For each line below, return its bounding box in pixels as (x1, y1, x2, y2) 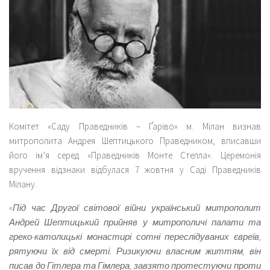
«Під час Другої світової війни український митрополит (9, 201, 261, 213)
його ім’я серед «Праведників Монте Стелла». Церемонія (9, 149, 261, 161)
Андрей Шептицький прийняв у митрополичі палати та (9, 216, 261, 228)
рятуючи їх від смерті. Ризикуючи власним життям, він (9, 245, 261, 257)
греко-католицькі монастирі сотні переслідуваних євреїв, (9, 230, 261, 242)
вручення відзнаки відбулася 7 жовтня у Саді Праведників (9, 163, 261, 175)
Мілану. (9, 178, 37, 190)
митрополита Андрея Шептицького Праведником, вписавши (9, 134, 261, 146)
